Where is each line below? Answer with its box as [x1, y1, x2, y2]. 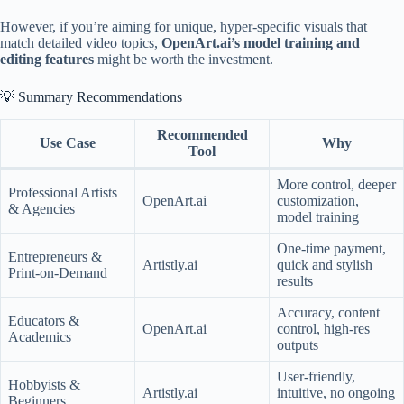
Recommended [156, 126, 248, 142]
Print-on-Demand [8, 264, 107, 280]
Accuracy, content [277, 304, 380, 320]
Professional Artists [8, 184, 117, 200]
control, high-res [277, 320, 370, 336]
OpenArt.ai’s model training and [161, 34, 360, 50]
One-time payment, [277, 240, 386, 256]
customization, [277, 192, 359, 208]
